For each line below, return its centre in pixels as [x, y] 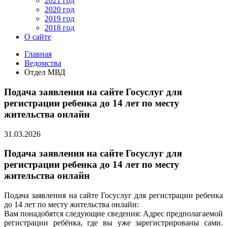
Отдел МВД [45, 72]
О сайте [38, 37]
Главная [38, 54]
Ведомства [43, 63]
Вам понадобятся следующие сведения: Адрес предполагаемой [113, 214]
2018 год [60, 28]
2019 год [60, 19]
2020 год [60, 10]
